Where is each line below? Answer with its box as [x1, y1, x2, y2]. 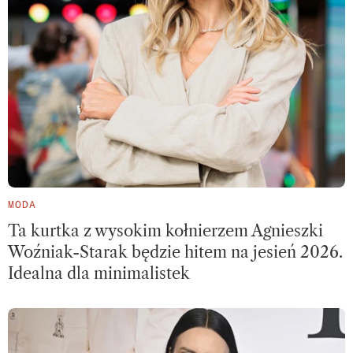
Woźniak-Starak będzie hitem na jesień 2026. [8, 243, 343, 262]
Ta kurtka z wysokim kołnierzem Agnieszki [8, 221, 323, 241]
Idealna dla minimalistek [8, 264, 190, 284]
